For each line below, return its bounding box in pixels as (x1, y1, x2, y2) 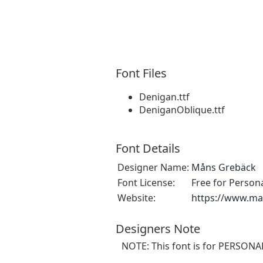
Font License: (117, 176, 175, 190)
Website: (117, 191, 156, 205)
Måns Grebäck (191, 161, 256, 174)
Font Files (116, 65, 167, 82)
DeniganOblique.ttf (139, 103, 225, 117)
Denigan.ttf (139, 90, 190, 104)
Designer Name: (117, 161, 189, 174)
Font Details (116, 140, 180, 157)
